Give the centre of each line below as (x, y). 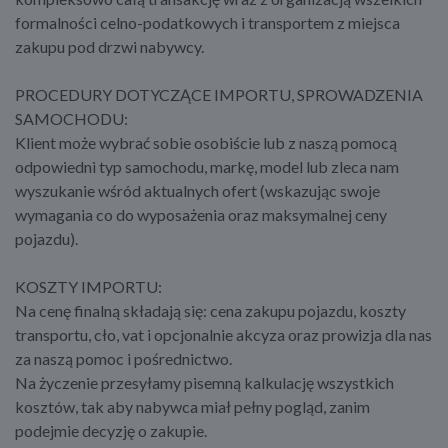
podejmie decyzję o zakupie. (111, 431)
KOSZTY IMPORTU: (88, 287)
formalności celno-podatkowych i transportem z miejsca (207, 23)
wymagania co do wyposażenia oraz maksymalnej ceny (201, 215)
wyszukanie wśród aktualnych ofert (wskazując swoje (197, 191)
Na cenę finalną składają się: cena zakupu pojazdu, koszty (210, 311)
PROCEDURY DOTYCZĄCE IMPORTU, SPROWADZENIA (219, 95)
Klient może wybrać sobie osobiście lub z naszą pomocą (206, 143)
